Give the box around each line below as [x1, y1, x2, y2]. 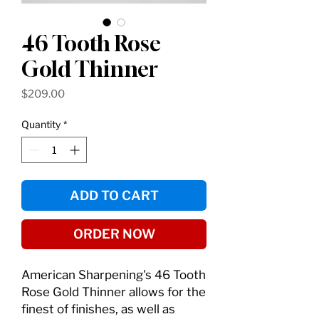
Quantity [21, 118, 61, 131]
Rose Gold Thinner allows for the [21, 285, 206, 300]
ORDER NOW [73, 226, 155, 242]
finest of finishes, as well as [21, 302, 175, 317]
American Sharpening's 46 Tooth [21, 268, 206, 283]
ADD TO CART [69, 188, 159, 204]
